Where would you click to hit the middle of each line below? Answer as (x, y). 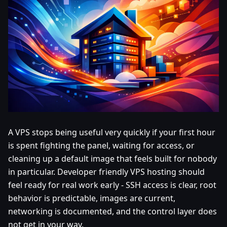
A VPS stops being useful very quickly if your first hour (112, 132)
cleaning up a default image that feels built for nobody (112, 158)
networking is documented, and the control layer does (112, 211)
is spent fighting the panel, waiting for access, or (101, 145)
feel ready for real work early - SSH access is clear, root (112, 185)
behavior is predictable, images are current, (92, 198)
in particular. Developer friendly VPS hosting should (106, 172)
